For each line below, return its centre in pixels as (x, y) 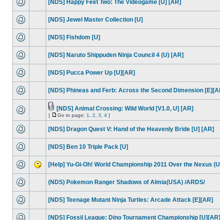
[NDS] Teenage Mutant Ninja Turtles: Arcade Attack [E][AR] (131, 200)
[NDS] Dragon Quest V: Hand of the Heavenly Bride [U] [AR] (131, 129)
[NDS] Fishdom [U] (74, 37)
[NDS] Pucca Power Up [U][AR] (92, 73)
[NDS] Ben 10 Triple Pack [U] (88, 147)
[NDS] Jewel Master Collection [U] (96, 20)
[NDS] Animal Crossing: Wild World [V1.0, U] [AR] (125, 109)
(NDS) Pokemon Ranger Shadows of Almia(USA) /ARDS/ (126, 182)
